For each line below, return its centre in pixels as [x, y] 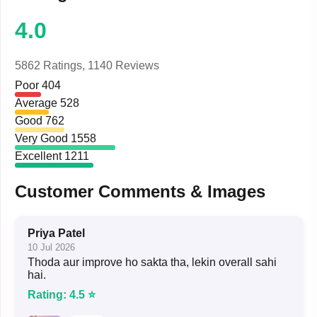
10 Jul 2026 [51, 247]
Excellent [40, 156]
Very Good [43, 138]
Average [38, 103]
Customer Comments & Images [140, 191]
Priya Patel [56, 233]
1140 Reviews [123, 65]
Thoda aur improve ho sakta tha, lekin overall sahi [152, 262]
